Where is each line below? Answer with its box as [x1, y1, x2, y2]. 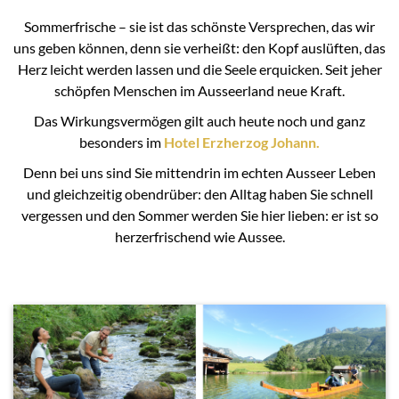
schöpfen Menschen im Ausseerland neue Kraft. [54, 82, 345, 99]
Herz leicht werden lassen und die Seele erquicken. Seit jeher [17, 61, 382, 77]
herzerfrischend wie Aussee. [114, 228, 285, 245]
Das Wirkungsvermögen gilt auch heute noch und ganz [34, 112, 365, 129]
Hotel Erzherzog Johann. [164, 134, 320, 151]
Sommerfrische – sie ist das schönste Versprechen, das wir [24, 18, 375, 35]
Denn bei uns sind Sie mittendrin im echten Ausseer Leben [23, 164, 376, 181]
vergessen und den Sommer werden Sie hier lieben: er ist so [20, 207, 379, 224]
